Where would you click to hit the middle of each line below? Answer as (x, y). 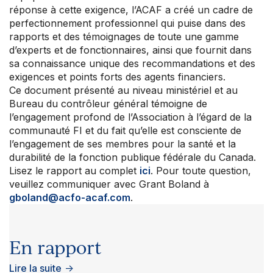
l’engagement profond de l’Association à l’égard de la (130, 117)
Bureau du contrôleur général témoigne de (108, 104)
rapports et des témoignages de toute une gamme (124, 37)
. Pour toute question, (201, 171)
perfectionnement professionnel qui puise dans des (127, 23)
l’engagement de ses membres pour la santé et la (122, 144)
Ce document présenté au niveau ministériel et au (123, 90)
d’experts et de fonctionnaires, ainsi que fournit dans (130, 50)
